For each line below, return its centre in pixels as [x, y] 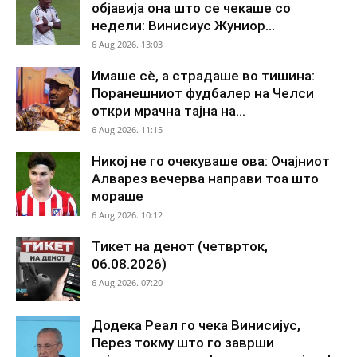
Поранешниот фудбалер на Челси [203, 93]
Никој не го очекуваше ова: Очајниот [211, 161]
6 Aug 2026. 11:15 [127, 129]
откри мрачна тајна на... [169, 110]
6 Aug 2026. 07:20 [127, 282]
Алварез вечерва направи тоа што [205, 178]
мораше [118, 196]
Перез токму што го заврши [183, 342]
